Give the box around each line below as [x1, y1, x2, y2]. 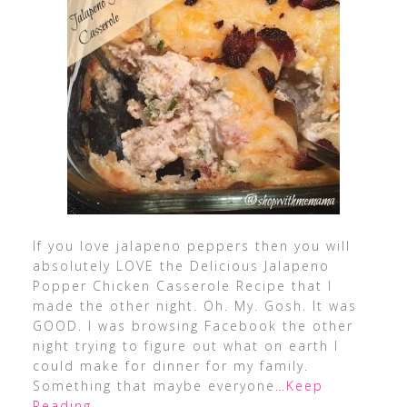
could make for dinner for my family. [32, 357, 309, 374]
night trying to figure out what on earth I [32, 337, 339, 354]
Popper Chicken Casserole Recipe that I [32, 277, 333, 294]
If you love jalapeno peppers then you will [32, 237, 351, 254]
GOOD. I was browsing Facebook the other [32, 317, 353, 334]
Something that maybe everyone [32, 377, 275, 394]
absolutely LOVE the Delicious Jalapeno [32, 257, 330, 274]
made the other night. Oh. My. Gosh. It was [32, 297, 357, 314]
